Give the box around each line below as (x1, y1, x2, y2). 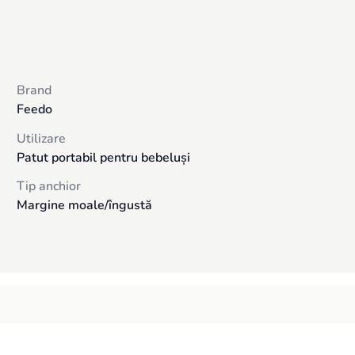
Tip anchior (17, 177, 82, 196)
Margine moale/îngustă (17, 197, 153, 215)
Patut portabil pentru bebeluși (17, 148, 191, 166)
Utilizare (17, 129, 67, 147)
